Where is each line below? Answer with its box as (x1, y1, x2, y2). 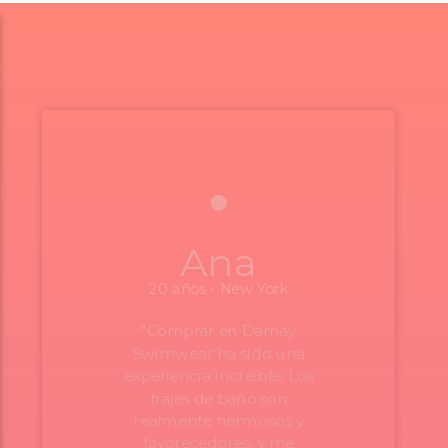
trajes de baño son (149, 389, 288, 408)
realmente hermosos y (133, 411, 304, 431)
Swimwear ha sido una (131, 344, 305, 363)
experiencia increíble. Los (123, 366, 314, 386)
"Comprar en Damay (140, 322, 296, 341)
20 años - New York (149, 280, 288, 299)
